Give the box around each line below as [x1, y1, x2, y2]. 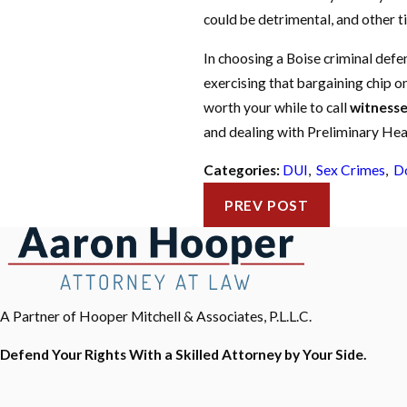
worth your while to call [203, 98, 350, 115]
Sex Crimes [315, 162, 385, 179]
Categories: [203, 162, 283, 179]
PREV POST [223, 196, 309, 213]
